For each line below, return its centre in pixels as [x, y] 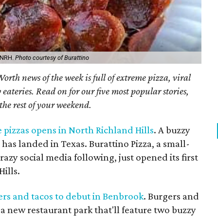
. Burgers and [172, 196]
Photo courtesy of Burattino [52, 57]
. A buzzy [172, 130]
